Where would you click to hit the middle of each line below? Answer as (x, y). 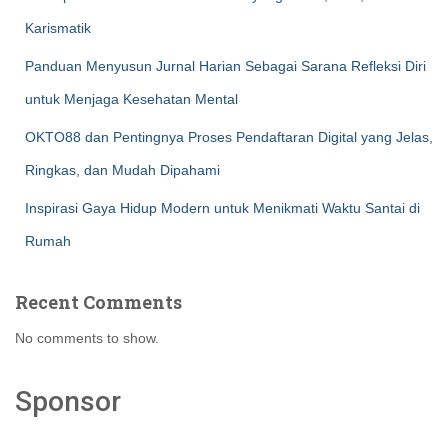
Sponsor (68, 401)
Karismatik (58, 28)
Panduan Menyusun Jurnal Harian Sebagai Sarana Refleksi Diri (225, 66)
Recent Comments (98, 302)
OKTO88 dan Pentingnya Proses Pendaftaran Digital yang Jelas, (229, 137)
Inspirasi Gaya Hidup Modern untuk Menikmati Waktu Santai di (222, 208)
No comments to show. (87, 338)
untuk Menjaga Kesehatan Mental (131, 99)
